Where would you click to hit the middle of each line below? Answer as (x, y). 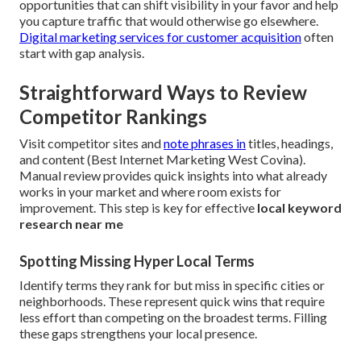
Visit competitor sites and (91, 143)
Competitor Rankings (113, 117)
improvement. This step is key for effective (138, 208)
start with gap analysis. (82, 53)
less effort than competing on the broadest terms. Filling (173, 317)
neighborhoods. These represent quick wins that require (172, 301)
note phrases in (205, 143)
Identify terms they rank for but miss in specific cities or (172, 285)
